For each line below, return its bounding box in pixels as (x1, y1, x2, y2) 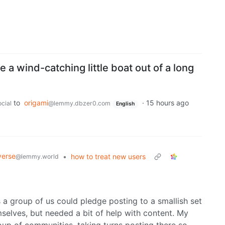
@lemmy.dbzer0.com (48, 99, 110, 107)
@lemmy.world (16, 153, 59, 161)
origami (24, 98, 48, 107)
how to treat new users (71, 152, 146, 161)
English (116, 100, 135, 107)
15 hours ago (146, 98, 189, 107)
